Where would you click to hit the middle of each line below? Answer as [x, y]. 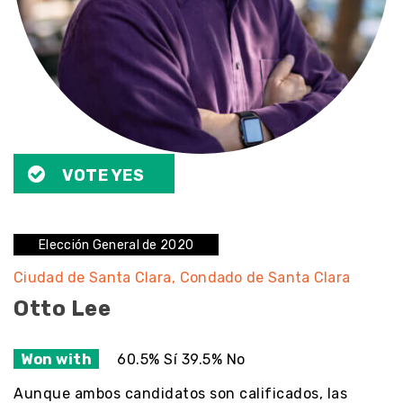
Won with [56, 359]
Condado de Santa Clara [265, 278]
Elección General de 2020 [116, 245]
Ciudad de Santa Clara [94, 278]
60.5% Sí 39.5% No [181, 359]
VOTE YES [103, 175]
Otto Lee [62, 309]
